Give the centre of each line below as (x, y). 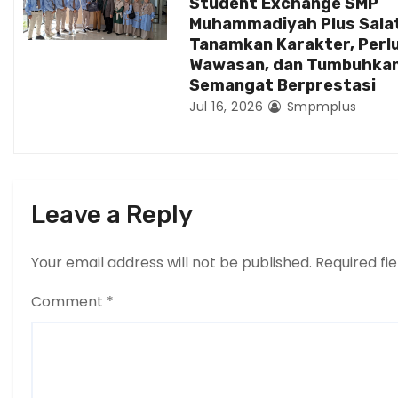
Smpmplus (320, 107)
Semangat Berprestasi (283, 86)
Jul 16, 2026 (227, 107)
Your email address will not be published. (171, 263)
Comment (69, 302)
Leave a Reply (112, 215)
